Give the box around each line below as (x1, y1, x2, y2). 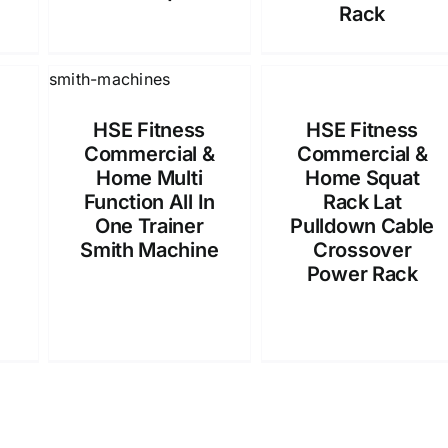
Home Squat (305, 166, 420, 190)
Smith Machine (80, 238, 219, 262)
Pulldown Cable (290, 214, 435, 238)
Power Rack (306, 262, 418, 286)
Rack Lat (322, 190, 402, 214)
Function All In (83, 190, 215, 214)
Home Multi (96, 166, 203, 190)
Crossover (313, 238, 412, 262)
